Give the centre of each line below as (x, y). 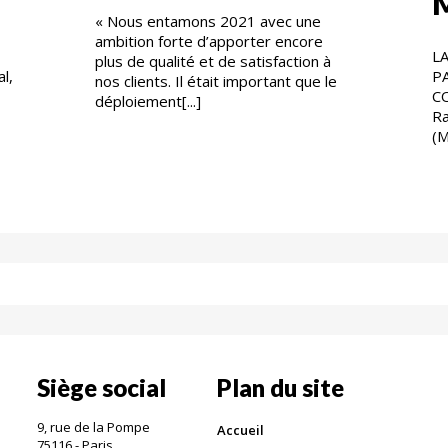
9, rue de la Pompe (95, 426)
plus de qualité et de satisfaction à (212, 60)
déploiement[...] (147, 100)
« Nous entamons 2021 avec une (207, 20)
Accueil (240, 429)
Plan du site (280, 387)
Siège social (102, 387)
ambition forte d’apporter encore (208, 40)
